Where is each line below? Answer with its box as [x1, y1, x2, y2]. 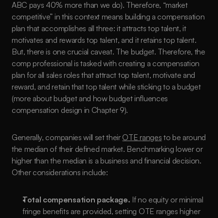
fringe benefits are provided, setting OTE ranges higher [22, 206, 200, 216]
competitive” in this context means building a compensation [12, 12, 205, 21]
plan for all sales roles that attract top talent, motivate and [12, 70, 196, 80]
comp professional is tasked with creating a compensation [12, 58, 200, 68]
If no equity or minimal [130, 195, 203, 204]
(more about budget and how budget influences [12, 93, 168, 103]
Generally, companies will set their [12, 132, 123, 142]
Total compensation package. [22, 195, 130, 204]
